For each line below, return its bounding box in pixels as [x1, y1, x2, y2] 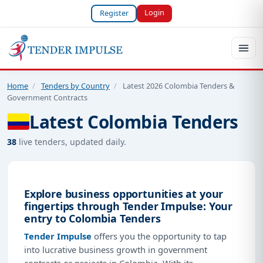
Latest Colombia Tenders [29, 109, 239, 134]
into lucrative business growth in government [24, 243, 207, 255]
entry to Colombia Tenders [24, 211, 161, 225]
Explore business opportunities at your [24, 186, 224, 201]
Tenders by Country [41, 80, 110, 91]
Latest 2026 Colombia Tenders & [123, 80, 234, 91]
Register [99, 8, 129, 19]
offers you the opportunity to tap [92, 230, 227, 242]
